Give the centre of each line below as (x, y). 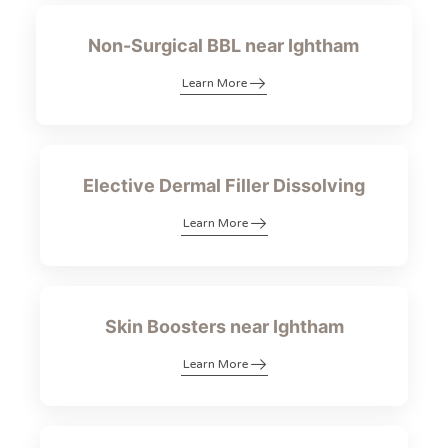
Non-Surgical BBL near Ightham (224, 45)
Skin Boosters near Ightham (224, 326)
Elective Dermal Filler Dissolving (224, 186)
